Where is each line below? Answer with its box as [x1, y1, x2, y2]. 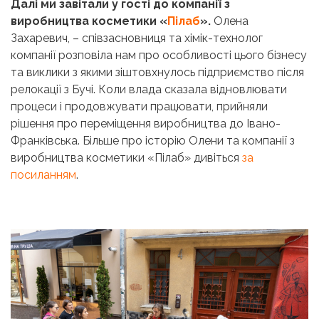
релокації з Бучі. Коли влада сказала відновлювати [11, 83, 287, 97]
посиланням [11, 168, 76, 182]
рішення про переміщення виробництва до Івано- [11, 117, 281, 131]
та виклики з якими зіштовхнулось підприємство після [11, 66, 304, 80]
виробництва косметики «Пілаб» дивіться [11, 151, 242, 165]
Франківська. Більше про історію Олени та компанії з [11, 134, 295, 148]
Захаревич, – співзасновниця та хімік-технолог [11, 31, 263, 46]
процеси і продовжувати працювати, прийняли [11, 100, 268, 114]
